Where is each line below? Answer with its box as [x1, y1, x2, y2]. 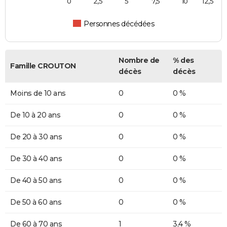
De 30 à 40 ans [10, 154, 62, 164]
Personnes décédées [84, 19, 155, 29]
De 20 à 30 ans [10, 132, 62, 142]
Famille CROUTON [10, 61, 76, 71]
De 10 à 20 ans [10, 110, 60, 120]
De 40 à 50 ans [10, 176, 61, 185]
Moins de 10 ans [10, 89, 66, 98]
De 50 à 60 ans [10, 198, 61, 207]
